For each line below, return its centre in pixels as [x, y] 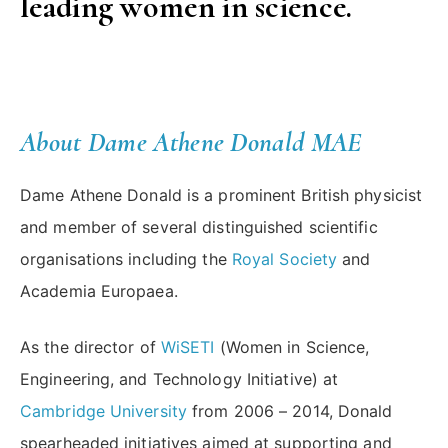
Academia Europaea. [99, 291]
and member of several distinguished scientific [199, 227]
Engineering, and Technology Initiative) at [179, 379]
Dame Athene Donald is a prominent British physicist [221, 195]
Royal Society [284, 259]
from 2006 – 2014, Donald [290, 411]
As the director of [90, 347]
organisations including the [126, 259]
